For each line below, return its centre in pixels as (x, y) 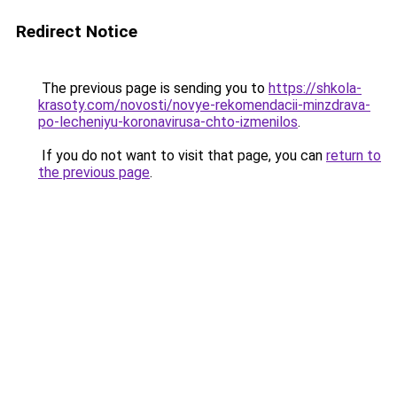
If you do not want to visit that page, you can (182, 156)
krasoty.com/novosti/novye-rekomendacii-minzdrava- (204, 105)
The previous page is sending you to (153, 88)
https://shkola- (315, 88)
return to (354, 156)
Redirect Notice (77, 31)
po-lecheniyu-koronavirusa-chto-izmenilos (168, 122)
